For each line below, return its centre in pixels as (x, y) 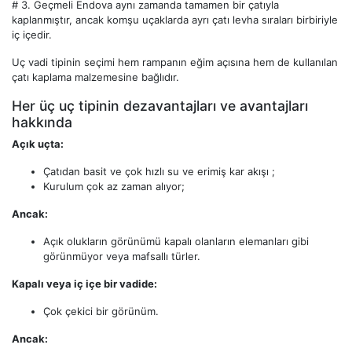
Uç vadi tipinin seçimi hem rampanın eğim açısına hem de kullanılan (175, 62)
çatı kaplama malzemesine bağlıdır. (95, 77)
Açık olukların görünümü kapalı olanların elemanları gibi (176, 241)
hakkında (42, 122)
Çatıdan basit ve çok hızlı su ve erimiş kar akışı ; (159, 171)
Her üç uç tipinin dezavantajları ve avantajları (160, 105)
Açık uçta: (38, 143)
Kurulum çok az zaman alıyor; (114, 186)
